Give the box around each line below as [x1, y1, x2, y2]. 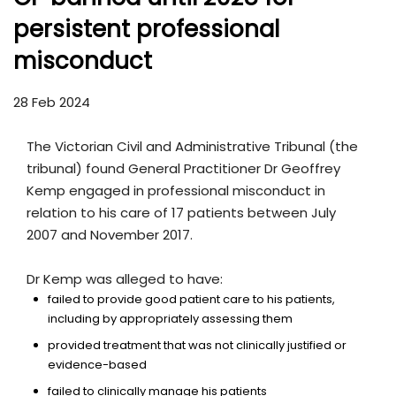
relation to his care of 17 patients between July [27, 203, 336, 223]
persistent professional [13, 13, 279, 46]
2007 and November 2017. [27, 225, 193, 245]
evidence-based [48, 356, 147, 374]
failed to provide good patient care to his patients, [48, 291, 335, 308]
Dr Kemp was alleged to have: [27, 270, 223, 289]
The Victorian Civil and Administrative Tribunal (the [27, 137, 358, 156]
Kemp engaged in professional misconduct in [27, 181, 325, 201]
